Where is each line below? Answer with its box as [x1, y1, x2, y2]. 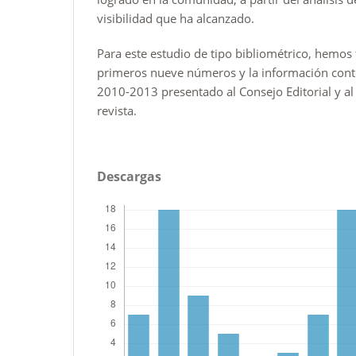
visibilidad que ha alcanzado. [97, 10, 254, 26]
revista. [97, 102, 137, 118]
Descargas [97, 167, 161, 185]
